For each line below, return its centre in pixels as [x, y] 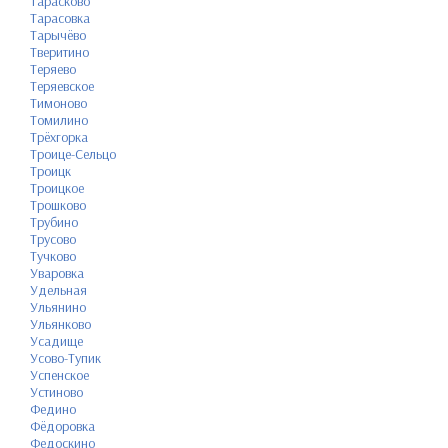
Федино [53, 408]
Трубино [54, 221]
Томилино [59, 119]
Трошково [58, 204]
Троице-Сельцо [73, 153]
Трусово [53, 238]
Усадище [56, 340]
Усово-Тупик [65, 357]
